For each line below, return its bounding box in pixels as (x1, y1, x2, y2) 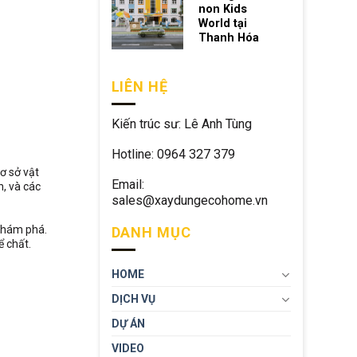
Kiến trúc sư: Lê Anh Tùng (111, 116, 252, 131)
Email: (111, 177, 144, 193)
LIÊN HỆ (111, 78, 168, 95)
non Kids (198, 2, 247, 17)
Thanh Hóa (198, 31, 259, 45)
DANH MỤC (111, 224, 191, 241)
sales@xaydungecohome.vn (111, 193, 268, 209)
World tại (198, 17, 247, 31)
